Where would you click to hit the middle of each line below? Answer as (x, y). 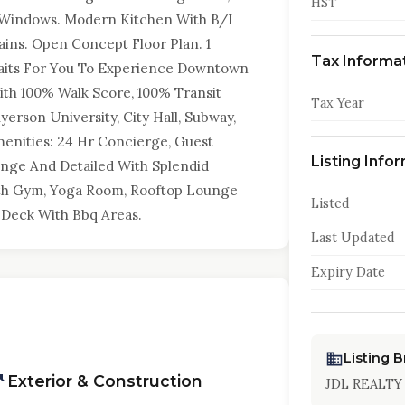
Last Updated (353, 238)
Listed (330, 203)
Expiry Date (348, 272)
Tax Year (337, 103)
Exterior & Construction (104, 381)
